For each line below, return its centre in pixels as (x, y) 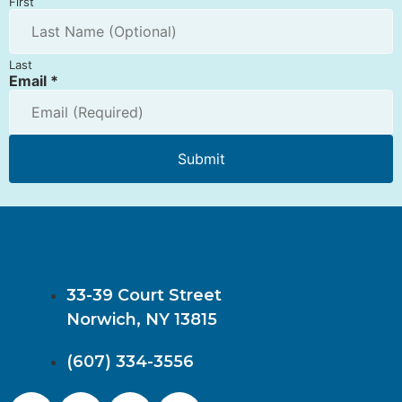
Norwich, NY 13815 (142, 320)
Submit (201, 159)
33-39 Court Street (144, 296)
